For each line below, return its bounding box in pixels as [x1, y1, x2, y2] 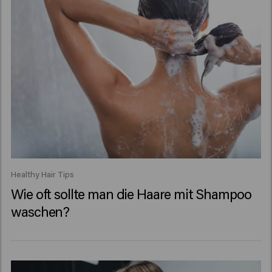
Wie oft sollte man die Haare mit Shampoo [11, 185, 251, 203]
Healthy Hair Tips [11, 169, 75, 180]
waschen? [11, 202, 70, 221]
